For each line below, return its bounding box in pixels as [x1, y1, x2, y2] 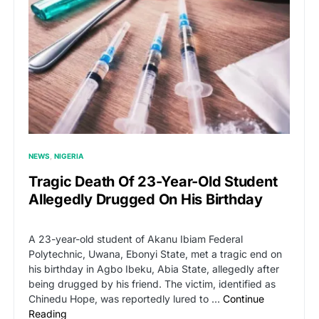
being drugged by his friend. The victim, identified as [28, 278, 276, 291]
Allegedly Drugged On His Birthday [28, 191, 263, 209]
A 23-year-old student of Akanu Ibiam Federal [28, 233, 243, 246]
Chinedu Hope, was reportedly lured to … [28, 293, 223, 305]
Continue [223, 293, 264, 305]
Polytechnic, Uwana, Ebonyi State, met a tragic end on [28, 248, 282, 261]
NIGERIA [54, 152, 84, 161]
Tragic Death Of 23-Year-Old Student [28, 173, 278, 191]
